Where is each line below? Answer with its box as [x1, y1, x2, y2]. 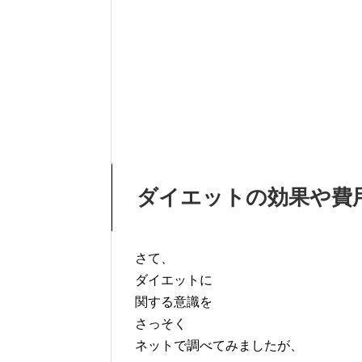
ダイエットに [135, 272, 213, 287]
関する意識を [135, 294, 213, 309]
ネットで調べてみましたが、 [135, 338, 303, 352]
